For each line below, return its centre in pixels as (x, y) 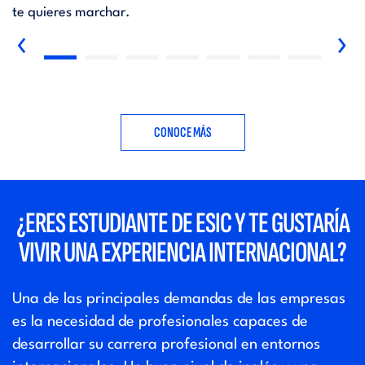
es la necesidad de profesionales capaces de (160, 322)
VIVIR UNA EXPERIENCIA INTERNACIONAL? (182, 253)
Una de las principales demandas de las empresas (179, 299)
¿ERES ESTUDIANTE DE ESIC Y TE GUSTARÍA (182, 224)
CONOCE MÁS (182, 133)
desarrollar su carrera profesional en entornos (166, 345)
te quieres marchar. (71, 13)
